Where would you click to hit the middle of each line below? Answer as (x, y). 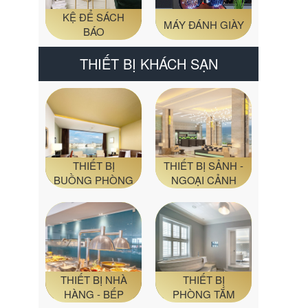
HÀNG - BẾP (93, 294)
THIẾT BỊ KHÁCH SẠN (148, 63)
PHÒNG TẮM (203, 294)
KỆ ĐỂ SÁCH (93, 17)
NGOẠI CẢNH (203, 180)
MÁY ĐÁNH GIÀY (203, 24)
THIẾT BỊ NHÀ (93, 280)
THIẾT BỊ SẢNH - (203, 166)
